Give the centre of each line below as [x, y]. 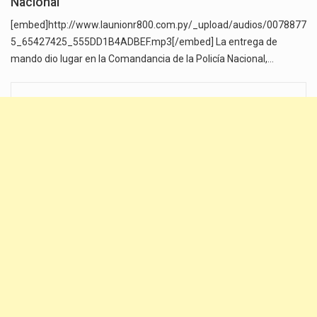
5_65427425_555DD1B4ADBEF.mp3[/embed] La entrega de [144, 42]
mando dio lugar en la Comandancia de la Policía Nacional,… [142, 59]
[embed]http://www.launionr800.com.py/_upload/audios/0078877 [158, 25]
